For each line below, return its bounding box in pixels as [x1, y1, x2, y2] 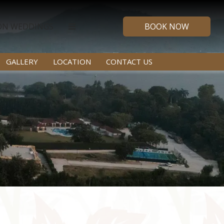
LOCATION [53, 56, 91, 66]
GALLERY [6, 56, 38, 66]
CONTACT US [106, 56, 153, 66]
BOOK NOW [144, 21, 189, 32]
